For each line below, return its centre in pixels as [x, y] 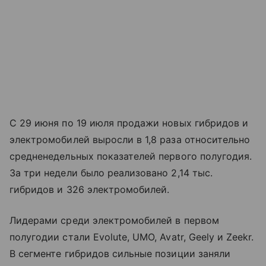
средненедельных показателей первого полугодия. [131, 156]
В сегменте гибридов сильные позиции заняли [120, 254]
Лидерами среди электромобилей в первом [114, 221]
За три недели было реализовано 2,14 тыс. [111, 173]
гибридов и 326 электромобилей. [91, 190]
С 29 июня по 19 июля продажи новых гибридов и [129, 123]
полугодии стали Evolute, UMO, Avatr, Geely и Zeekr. [132, 237]
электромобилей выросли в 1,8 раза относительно [130, 140]
